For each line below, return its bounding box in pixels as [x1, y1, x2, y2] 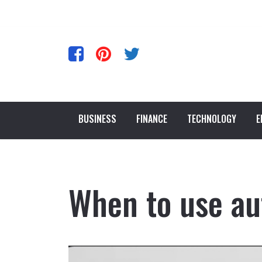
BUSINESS [78, 112, 116, 126]
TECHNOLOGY [187, 112, 236, 126]
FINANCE [136, 112, 167, 126]
